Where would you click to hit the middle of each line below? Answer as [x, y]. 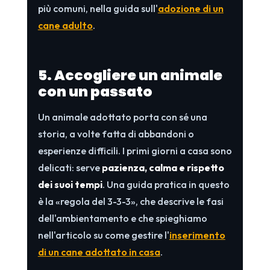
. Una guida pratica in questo [166, 184]
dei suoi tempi [70, 184]
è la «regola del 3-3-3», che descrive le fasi [130, 201]
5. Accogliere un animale [130, 75]
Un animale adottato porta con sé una [122, 117]
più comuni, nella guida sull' [98, 8]
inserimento [197, 235]
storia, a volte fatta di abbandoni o [116, 133]
